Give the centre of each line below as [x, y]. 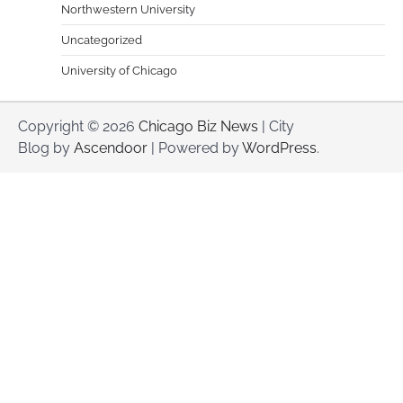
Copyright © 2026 [78, 126]
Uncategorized [102, 40]
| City [276, 126]
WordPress [279, 148]
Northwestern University [128, 9]
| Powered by [195, 148]
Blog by [46, 148]
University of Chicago [119, 70]
